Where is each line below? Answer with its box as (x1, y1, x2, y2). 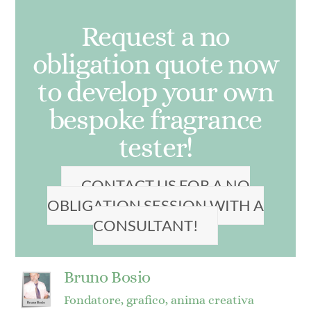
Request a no (81, 20, 230, 52)
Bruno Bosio (63, 267, 151, 287)
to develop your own (37, 76, 274, 108)
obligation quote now (32, 48, 279, 80)
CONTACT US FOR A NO (81, 176, 250, 194)
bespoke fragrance (49, 103, 262, 135)
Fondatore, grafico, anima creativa (63, 292, 257, 307)
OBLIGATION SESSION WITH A (47, 196, 264, 215)
